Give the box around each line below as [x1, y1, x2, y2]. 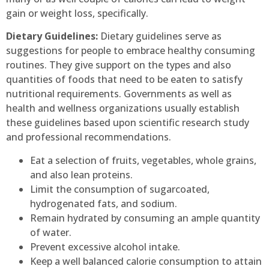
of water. [30, 225, 71, 239]
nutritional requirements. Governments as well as [6, 87, 232, 101]
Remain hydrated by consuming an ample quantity [30, 211, 260, 225]
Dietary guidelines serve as [98, 29, 222, 43]
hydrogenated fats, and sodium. [30, 196, 177, 210]
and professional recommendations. [6, 130, 171, 144]
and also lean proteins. [30, 168, 133, 181]
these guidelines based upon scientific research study [6, 116, 249, 130]
